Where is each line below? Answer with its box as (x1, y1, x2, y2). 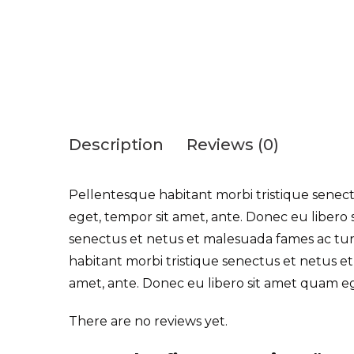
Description (69, 135, 164, 154)
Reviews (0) (186, 135, 279, 154)
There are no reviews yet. (69, 313, 228, 329)
